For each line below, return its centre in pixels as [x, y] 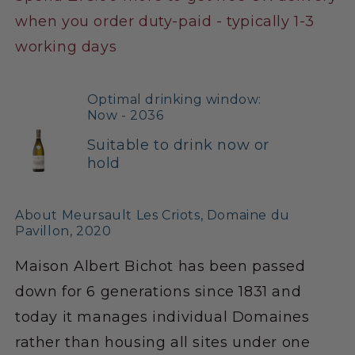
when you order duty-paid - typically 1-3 [165, 21]
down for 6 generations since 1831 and [158, 291]
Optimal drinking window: [174, 99]
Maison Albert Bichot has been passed [160, 266]
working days [66, 46]
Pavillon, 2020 [63, 231]
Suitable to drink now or [178, 145]
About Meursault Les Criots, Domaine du [153, 215]
